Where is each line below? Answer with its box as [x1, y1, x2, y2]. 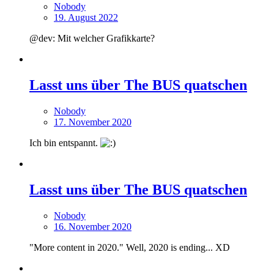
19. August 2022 [54, 12, 118, 23]
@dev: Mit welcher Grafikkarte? [29, 33, 155, 44]
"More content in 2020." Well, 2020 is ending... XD [29, 242, 230, 253]
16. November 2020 [54, 221, 131, 232]
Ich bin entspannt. [29, 138, 100, 149]
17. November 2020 [54, 117, 131, 128]
